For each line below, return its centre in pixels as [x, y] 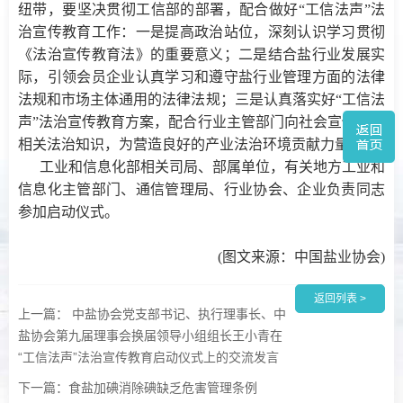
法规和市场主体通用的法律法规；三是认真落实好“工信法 [201, 99]
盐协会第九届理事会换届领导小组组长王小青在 [150, 335]
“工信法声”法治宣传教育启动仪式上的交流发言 [148, 357]
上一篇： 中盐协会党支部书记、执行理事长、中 [152, 313]
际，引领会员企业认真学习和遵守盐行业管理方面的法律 [201, 76]
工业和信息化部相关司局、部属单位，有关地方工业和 [212, 166]
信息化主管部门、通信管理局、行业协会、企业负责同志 [201, 189]
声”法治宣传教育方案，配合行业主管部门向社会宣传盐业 [201, 121]
